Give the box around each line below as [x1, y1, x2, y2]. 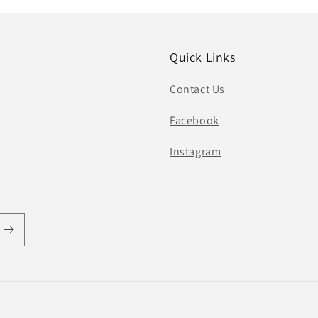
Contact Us [170, 82, 225, 97]
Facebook [170, 113, 219, 128]
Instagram [170, 144, 221, 159]
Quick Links [170, 49, 236, 65]
